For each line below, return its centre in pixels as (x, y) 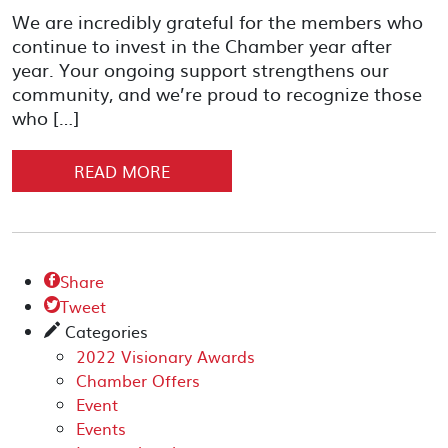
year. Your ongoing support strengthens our (200, 69)
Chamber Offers (138, 380)
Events (101, 428)
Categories (104, 331)
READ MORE (122, 171)
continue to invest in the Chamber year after (202, 45)
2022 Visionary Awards (165, 356)
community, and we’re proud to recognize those (217, 93)
